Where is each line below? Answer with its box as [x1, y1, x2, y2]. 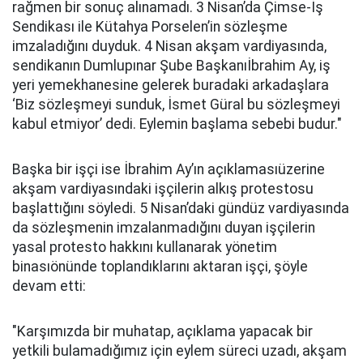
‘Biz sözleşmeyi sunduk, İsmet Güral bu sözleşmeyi [12, 96, 340, 113]
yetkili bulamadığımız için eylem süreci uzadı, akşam [12, 343, 347, 359]
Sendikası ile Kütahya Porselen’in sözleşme [12, 19, 288, 35]
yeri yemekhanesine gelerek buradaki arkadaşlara [12, 77, 329, 93]
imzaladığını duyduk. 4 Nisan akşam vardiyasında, [12, 38, 327, 54]
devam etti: [12, 278, 86, 294]
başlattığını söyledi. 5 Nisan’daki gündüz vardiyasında [12, 200, 349, 216]
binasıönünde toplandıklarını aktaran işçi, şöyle [12, 258, 308, 275]
